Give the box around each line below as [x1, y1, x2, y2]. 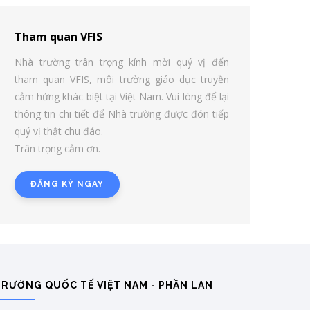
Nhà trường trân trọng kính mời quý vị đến [15, 55, 229, 69]
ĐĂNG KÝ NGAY [30, 179, 104, 189]
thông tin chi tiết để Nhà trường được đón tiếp [15, 107, 229, 120]
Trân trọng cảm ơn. [15, 142, 100, 155]
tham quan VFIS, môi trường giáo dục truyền [15, 73, 229, 86]
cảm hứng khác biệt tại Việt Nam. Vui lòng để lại [15, 90, 229, 103]
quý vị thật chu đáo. [15, 125, 103, 138]
